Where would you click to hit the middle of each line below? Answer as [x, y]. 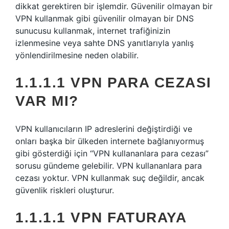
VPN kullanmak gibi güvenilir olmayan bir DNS [105, 18]
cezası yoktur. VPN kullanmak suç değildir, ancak [110, 178]
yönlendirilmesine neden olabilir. [77, 55]
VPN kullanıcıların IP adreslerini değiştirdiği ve [104, 129]
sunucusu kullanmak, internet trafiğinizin [93, 31]
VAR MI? [47, 101]
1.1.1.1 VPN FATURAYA [101, 217]
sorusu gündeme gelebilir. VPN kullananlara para [109, 166]
